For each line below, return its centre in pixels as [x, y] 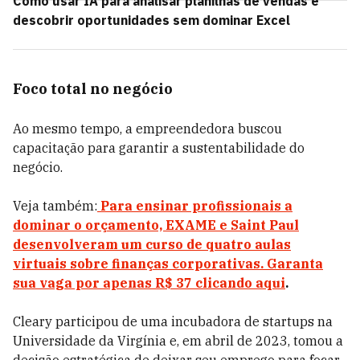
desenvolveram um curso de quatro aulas [152, 244]
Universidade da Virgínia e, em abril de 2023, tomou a [178, 341]
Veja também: [55, 206]
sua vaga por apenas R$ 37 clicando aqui [149, 283]
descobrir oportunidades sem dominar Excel [151, 20]
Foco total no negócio [93, 89]
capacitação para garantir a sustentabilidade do [159, 148]
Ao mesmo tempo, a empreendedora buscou [147, 129]
